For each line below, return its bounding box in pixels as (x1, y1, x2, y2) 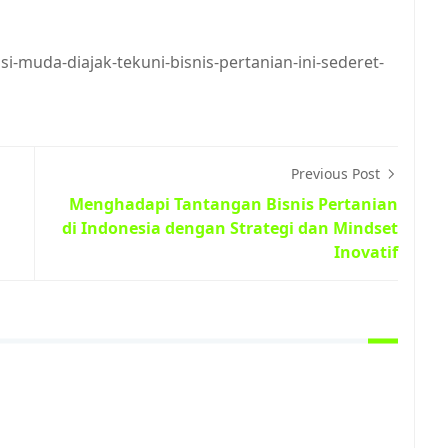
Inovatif (334, 241, 398, 263)
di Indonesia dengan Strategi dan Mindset (62, 217, 398, 239)
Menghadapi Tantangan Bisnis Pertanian (69, 193, 398, 215)
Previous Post (291, 164, 384, 183)
